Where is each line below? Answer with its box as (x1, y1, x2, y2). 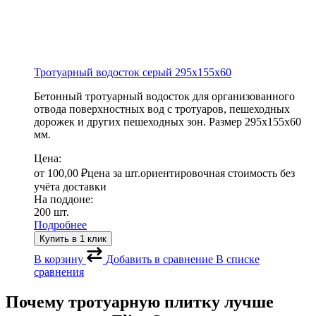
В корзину (34, 253, 83, 266)
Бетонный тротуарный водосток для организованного (34, 90, 295, 103)
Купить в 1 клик (39, 233, 107, 245)
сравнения (34, 266, 84, 279)
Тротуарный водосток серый (34, 66, 175, 79)
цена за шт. (87, 167, 140, 180)
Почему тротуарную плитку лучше (6, 293, 274, 312)
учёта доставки (34, 181, 107, 193)
